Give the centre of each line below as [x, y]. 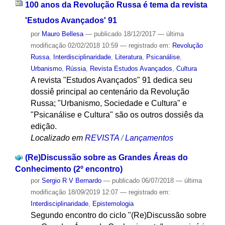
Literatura [128, 57]
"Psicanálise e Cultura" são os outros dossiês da [117, 115]
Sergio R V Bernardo [71, 180]
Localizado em [57, 138]
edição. [43, 126]
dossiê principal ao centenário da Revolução [110, 91]
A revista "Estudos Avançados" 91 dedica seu [111, 80]
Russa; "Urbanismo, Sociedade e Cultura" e [108, 103]
